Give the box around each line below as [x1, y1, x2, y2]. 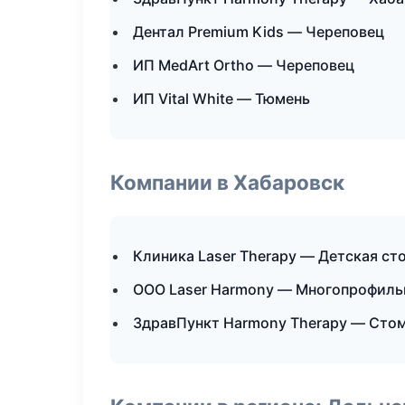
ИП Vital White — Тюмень [133, 89, 310, 108]
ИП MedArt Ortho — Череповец [133, 56, 354, 74]
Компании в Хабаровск [110, 170, 344, 194]
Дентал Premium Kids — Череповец [133, 23, 384, 41]
